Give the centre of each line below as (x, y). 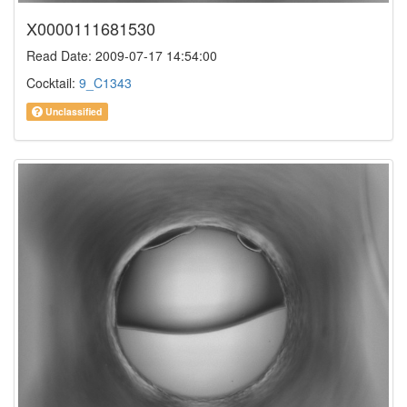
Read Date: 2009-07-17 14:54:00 (122, 55)
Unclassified (73, 111)
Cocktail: (53, 82)
